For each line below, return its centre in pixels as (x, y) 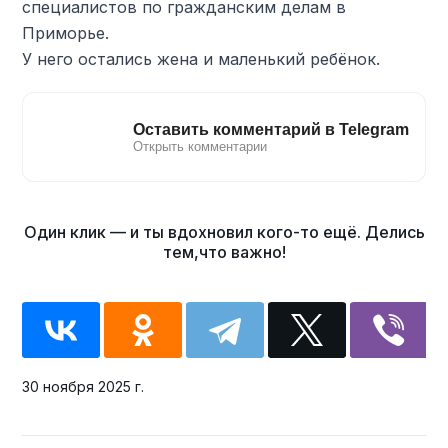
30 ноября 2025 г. (83, 386)
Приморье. (66, 33)
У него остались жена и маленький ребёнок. (201, 59)
